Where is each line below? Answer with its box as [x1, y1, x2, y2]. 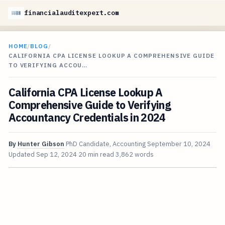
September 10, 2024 [147, 140, 210, 149]
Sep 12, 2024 [36, 150, 77, 159]
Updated [8, 150, 36, 159]
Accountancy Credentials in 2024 [8, 110, 166, 125]
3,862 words [115, 150, 154, 159]
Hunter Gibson [17, 140, 64, 149]
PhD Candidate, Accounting [65, 140, 146, 149]
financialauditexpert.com [24, 9, 119, 17]
